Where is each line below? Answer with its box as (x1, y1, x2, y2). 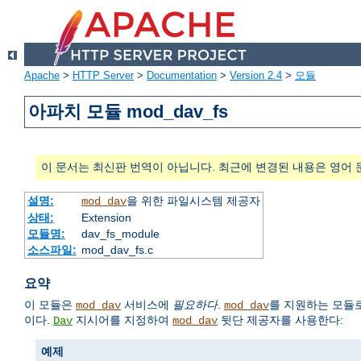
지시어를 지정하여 (73, 313, 172, 327)
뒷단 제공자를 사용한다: (218, 313, 343, 327)
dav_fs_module (81, 227, 160, 241)
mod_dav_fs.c (81, 243, 153, 257)
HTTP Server (73, 69, 134, 82)
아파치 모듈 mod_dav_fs (28, 102, 229, 122)
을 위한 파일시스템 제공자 (126, 194, 260, 208)
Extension (81, 211, 131, 225)
